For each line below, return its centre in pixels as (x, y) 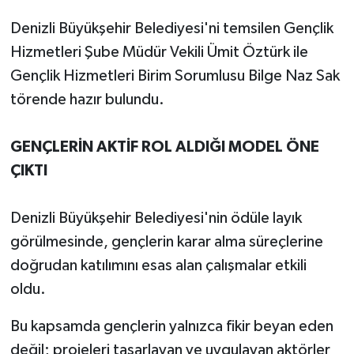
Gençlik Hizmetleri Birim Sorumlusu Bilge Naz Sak (175, 75)
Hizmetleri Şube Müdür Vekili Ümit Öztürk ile (159, 52)
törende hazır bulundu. (87, 99)
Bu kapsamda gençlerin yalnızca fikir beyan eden (171, 326)
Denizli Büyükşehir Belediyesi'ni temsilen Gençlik (171, 28)
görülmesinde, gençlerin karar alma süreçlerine (166, 241)
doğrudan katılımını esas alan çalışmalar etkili (158, 265)
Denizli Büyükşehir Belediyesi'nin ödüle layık (156, 218)
